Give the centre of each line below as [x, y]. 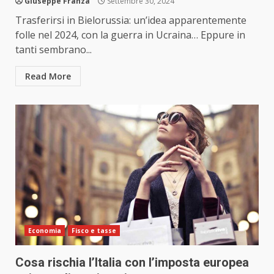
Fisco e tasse [94, 231]
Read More [48, 76]
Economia [45, 231]
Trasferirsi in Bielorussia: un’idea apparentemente [131, 20]
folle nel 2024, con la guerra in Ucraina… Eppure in [130, 35]
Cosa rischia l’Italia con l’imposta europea [132, 263]
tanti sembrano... [54, 50]
